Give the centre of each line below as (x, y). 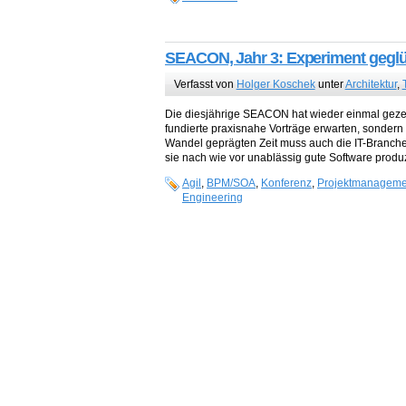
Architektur (371, 84)
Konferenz (286, 183)
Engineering (213, 197)
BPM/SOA (231, 183)
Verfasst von (205, 84)
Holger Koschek (275, 84)
